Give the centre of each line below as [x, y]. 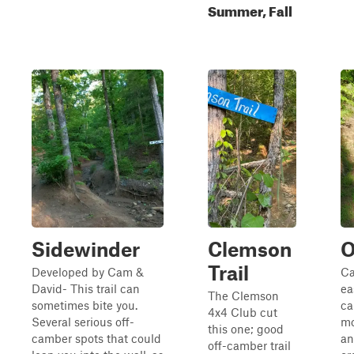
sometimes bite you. [85, 305]
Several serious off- [83, 322]
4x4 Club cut [243, 312]
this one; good [246, 329]
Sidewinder [86, 249]
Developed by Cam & [88, 272]
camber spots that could [96, 338]
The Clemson [243, 296]
